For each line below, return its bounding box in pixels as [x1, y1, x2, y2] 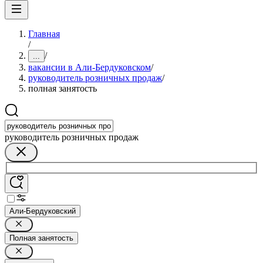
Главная [28, 29, 60, 39]
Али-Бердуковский [9, 206, 76, 215]
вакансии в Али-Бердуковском [28, 62, 151, 72]
